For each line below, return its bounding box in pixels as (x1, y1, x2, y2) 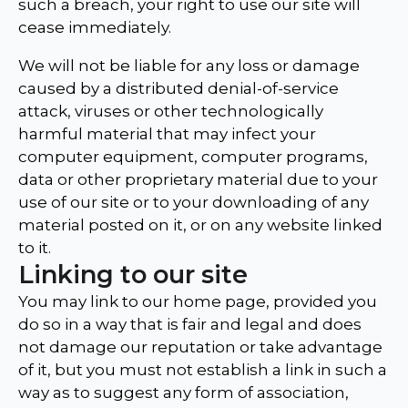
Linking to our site (18, 260, 248, 291)
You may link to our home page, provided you (18, 292, 377, 311)
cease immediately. (18, 18, 171, 37)
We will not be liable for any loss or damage (18, 56, 360, 76)
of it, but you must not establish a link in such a (18, 361, 387, 380)
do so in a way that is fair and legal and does (18, 315, 362, 334)
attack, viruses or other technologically (18, 102, 323, 121)
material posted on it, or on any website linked (18, 216, 382, 235)
